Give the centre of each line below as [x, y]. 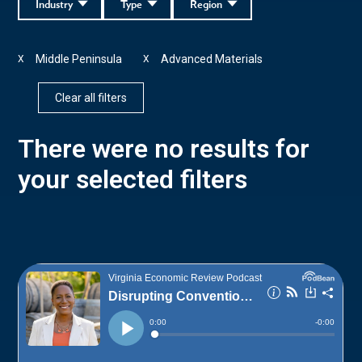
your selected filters [133, 179]
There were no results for [164, 148]
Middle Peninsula [79, 59]
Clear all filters [91, 97]
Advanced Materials [212, 59]
